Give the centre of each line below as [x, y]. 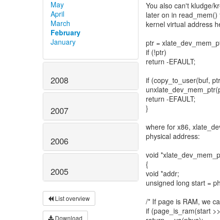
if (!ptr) [156, 52]
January [63, 42]
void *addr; [163, 173]
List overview [72, 198]
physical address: [173, 136]
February [66, 33]
